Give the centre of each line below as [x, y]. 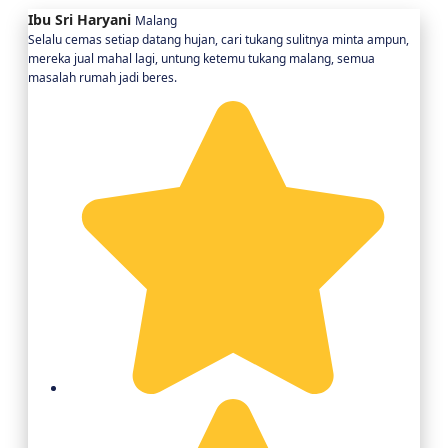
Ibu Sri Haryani [79, 19]
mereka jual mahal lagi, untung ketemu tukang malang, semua [201, 58]
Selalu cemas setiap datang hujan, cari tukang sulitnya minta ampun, [218, 39]
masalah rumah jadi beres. [102, 77]
